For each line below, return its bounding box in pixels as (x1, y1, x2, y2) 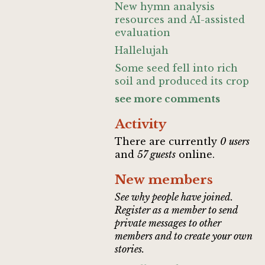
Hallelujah (115, 44, 169, 56)
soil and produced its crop (115, 75, 250, 87)
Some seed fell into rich (115, 62, 238, 74)
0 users (220, 135, 250, 147)
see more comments (115, 93, 221, 105)
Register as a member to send (115, 204, 238, 216)
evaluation (115, 27, 171, 38)
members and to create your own (115, 230, 253, 242)
